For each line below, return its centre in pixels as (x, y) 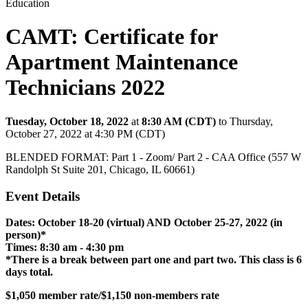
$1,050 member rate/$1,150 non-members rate (112, 296)
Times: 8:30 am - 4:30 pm (65, 247)
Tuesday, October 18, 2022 (67, 121)
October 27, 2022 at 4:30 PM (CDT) (85, 133)
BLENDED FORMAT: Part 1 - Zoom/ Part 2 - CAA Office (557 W (153, 157)
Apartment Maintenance (122, 62)
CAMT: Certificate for (111, 37)
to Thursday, (246, 121)
